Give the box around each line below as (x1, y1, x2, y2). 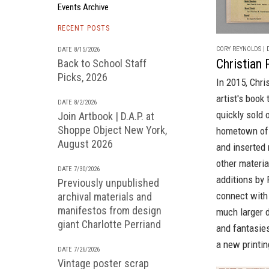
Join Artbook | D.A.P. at (58, 110, 154, 122)
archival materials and (58, 190, 152, 203)
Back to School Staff (58, 57, 147, 70)
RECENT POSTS (58, 24, 110, 32)
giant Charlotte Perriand (58, 218, 161, 231)
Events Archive (58, 2, 109, 13)
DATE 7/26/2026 (58, 246, 100, 253)
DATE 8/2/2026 (58, 98, 97, 106)
